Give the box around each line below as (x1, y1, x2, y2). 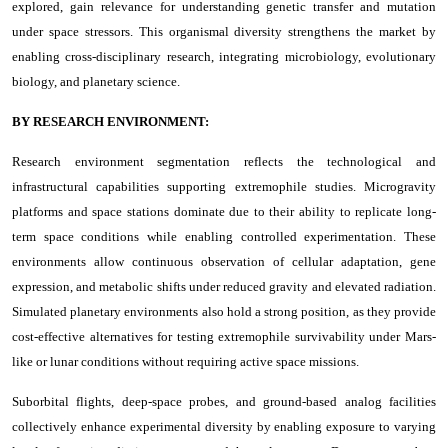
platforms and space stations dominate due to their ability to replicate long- (12, 203, 436, 219)
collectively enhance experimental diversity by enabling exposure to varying (12, 418, 436, 434)
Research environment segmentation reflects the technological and (12, 153, 436, 169)
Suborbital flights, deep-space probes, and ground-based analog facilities (12, 393, 436, 409)
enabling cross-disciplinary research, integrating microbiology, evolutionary (12, 48, 436, 64)
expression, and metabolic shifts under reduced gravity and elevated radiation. (12, 278, 436, 294)
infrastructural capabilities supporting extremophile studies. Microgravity (12, 178, 436, 194)
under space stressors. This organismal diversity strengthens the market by (12, 23, 436, 39)
